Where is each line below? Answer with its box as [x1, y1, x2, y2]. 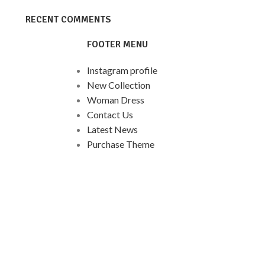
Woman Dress [87, 94, 145, 105]
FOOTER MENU [87, 38, 148, 50]
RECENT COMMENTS [25, 14, 111, 25]
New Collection [87, 79, 151, 91]
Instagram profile [87, 64, 158, 76]
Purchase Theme [87, 138, 155, 150]
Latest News [87, 124, 138, 135]
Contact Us [87, 109, 134, 120]
